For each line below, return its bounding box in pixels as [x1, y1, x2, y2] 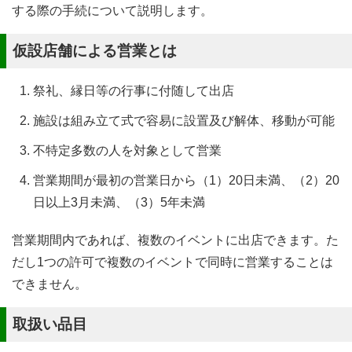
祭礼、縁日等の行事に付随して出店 [33, 84, 234, 97]
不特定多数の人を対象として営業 [33, 144, 222, 157]
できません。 [12, 277, 87, 291]
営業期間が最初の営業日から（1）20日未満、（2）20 [33, 174, 339, 187]
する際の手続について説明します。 [12, 4, 213, 17]
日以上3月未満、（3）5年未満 [33, 196, 205, 209]
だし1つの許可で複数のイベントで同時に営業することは [12, 255, 333, 269]
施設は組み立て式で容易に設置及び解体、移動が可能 [33, 114, 335, 127]
